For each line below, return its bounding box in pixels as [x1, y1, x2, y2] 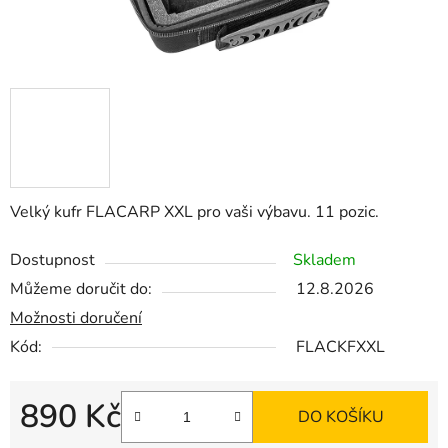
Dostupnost [10, 249, 95, 272]
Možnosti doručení [10, 307, 142, 330]
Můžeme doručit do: [10, 278, 152, 301]
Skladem [293, 249, 356, 272]
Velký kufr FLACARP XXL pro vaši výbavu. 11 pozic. [10, 201, 379, 224]
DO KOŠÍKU [297, 406, 384, 429]
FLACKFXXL [296, 336, 385, 359]
